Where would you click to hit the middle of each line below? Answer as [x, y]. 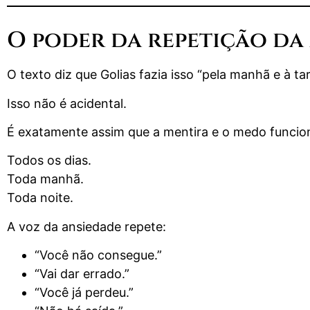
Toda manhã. [45, 179]
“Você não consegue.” [98, 255]
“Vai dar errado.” [82, 274]
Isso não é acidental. [67, 103]
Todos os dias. [49, 161]
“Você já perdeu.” [84, 293]
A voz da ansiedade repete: [86, 226]
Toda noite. [40, 198]
